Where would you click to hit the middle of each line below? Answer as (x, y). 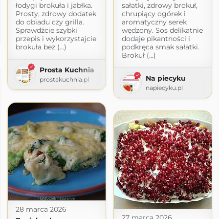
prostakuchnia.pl (64, 79)
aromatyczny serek (154, 22)
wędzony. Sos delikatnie (162, 30)
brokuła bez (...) (41, 47)
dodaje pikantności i (156, 38)
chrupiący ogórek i (153, 13)
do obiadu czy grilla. (50, 22)
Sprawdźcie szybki (46, 30)
